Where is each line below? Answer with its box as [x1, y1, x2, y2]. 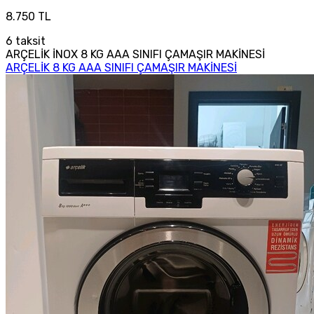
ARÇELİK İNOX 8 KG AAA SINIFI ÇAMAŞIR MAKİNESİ [6, 48, 265, 62]
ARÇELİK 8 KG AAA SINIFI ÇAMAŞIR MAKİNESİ [6, 61, 237, 75]
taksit [13, 34, 46, 48]
